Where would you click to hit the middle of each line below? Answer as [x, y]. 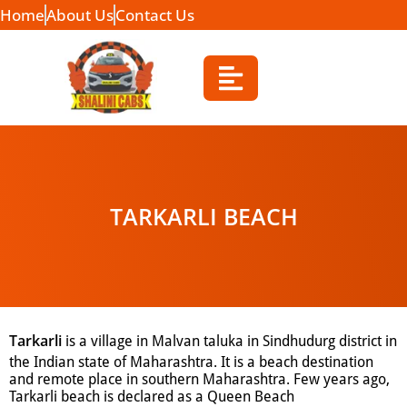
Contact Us [155, 15]
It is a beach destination [295, 362]
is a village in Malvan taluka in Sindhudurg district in [229, 341]
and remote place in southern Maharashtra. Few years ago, [199, 380]
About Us [80, 15]
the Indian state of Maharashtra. [113, 362]
